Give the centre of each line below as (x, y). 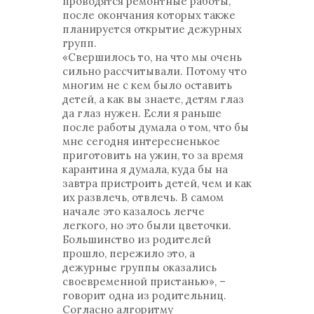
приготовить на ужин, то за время (153, 155)
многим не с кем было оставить (147, 85)
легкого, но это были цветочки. (147, 225)
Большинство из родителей (137, 239)
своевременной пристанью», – (144, 281)
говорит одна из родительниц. (146, 295)
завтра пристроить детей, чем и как (157, 183)
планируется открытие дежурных (152, 29)
